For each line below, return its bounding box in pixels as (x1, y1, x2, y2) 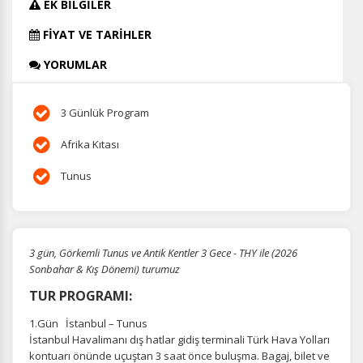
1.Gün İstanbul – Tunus (29, 316, 147, 331)
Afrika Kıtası (58, 137, 119, 152)
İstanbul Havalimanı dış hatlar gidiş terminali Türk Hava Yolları (29, 332, 330, 347)
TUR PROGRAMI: (29, 287, 132, 305)
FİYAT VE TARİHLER (40, 27, 152, 42)
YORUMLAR (41, 57, 107, 72)
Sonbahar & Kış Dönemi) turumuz (29, 262, 180, 276)
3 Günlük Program (58, 105, 149, 120)
